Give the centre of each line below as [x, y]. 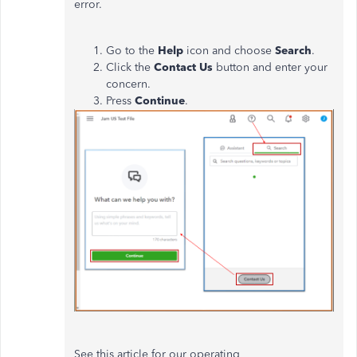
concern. [128, 84]
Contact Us [183, 67]
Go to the [132, 51]
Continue [160, 101]
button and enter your [270, 67]
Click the [130, 67]
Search [293, 51]
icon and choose [231, 51]
